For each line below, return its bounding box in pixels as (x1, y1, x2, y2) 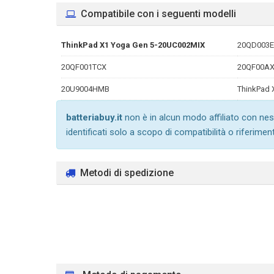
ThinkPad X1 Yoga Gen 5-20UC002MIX (61, 40, 205, 50)
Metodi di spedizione (80, 167, 174, 179)
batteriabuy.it (66, 112, 122, 123)
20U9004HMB (61, 84, 109, 94)
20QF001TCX (61, 62, 106, 72)
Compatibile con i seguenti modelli (81, 8, 236, 20)
